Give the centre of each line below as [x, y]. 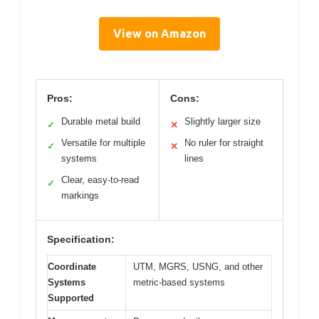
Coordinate [72, 266]
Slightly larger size [223, 121]
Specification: [81, 239]
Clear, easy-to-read [100, 179]
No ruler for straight [224, 142]
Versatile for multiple [103, 142]
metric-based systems [179, 282]
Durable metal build [101, 121]
